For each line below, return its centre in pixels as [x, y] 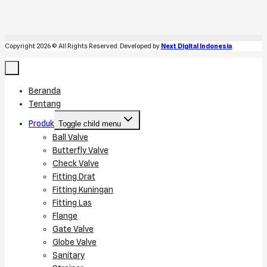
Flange [65, 216]
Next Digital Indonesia [196, 46]
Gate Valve [73, 229]
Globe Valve [74, 242]
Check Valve [76, 164]
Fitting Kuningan [83, 190]
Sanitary [69, 255]
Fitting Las [72, 203]
